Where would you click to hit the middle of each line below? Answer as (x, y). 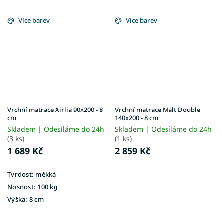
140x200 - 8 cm (137, 118)
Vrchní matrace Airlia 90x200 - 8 (55, 109)
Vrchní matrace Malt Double (158, 109)
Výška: (18, 199)
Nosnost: (22, 187)
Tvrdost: (21, 174)
